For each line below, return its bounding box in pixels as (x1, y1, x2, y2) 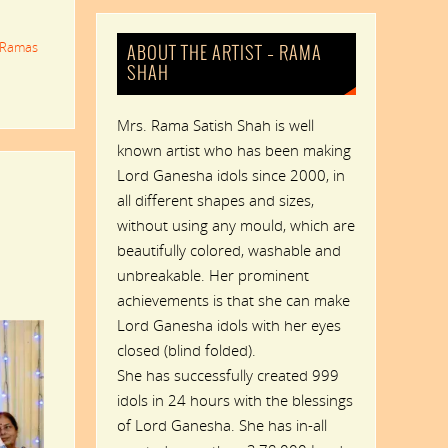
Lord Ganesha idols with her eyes (116, 314, 341, 335)
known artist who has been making (116, 139, 351, 160)
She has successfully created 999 (116, 364, 339, 385)
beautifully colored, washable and (116, 239, 341, 260)
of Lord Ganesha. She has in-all (116, 414, 327, 435)
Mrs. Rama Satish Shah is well (116, 114, 314, 135)
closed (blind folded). (116, 339, 256, 360)
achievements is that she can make (116, 289, 350, 310)
